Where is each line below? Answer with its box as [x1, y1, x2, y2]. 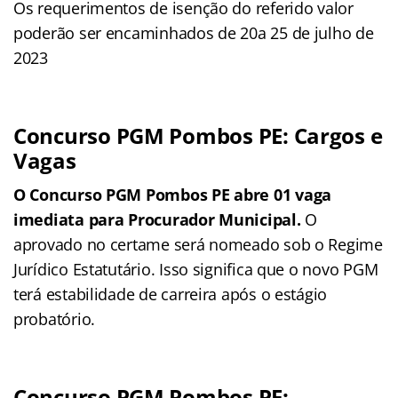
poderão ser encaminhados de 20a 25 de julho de [13, 21, 374, 44]
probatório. [13, 307, 96, 330]
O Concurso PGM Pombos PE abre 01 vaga [13, 183, 332, 205]
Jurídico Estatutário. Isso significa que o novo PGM [13, 258, 378, 280]
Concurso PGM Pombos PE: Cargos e [13, 120, 383, 150]
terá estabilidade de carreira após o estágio [13, 283, 328, 305]
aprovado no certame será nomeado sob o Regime [13, 233, 383, 255]
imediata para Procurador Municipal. [13, 208, 306, 230]
